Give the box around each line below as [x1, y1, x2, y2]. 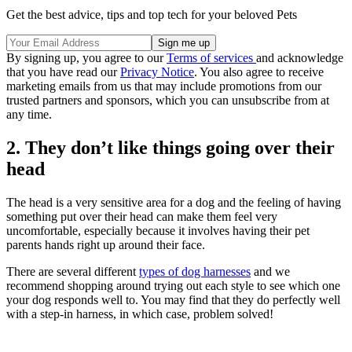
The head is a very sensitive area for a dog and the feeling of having [6, 195, 341, 209]
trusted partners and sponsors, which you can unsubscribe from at [6, 93, 329, 108]
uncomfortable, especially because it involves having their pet [6, 223, 310, 237]
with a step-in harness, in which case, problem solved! [6, 306, 273, 321]
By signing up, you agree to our [6, 51, 167, 65]
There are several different [6, 264, 139, 278]
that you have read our [6, 65, 120, 79]
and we [251, 264, 290, 278]
